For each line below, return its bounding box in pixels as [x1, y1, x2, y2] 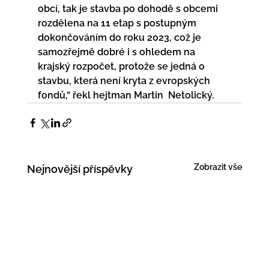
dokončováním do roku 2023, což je [37, 31, 206, 43]
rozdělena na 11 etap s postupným [37, 17, 199, 29]
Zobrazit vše [194, 162, 243, 172]
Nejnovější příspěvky [26, 162, 133, 175]
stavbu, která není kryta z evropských [37, 74, 213, 86]
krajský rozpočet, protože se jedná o [37, 60, 210, 72]
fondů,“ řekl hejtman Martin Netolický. [37, 89, 214, 101]
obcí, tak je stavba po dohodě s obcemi [37, 2, 223, 14]
